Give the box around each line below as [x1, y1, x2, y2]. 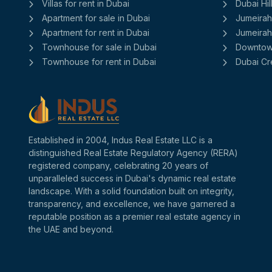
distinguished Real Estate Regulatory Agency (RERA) [29, 148, 238, 158]
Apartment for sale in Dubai [42, 12, 150, 23]
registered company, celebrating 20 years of [29, 160, 208, 171]
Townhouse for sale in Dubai [42, 41, 157, 52]
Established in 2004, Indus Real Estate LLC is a [29, 135, 212, 146]
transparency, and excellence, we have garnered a [29, 199, 235, 209]
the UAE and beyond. [29, 224, 114, 235]
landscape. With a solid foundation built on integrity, [29, 186, 234, 197]
